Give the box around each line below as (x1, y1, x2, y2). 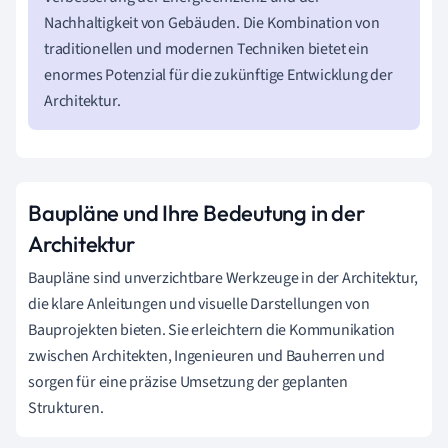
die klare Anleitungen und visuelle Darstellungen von (28, 292, 370, 315)
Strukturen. (28, 396, 104, 419)
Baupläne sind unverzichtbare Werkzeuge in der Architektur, (28, 266, 419, 289)
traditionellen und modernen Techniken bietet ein (44, 37, 369, 60)
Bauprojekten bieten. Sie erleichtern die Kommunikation (28, 318, 396, 341)
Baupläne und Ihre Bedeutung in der (28, 198, 365, 227)
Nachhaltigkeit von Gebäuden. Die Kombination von (44, 11, 380, 34)
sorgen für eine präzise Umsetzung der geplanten (28, 370, 348, 393)
